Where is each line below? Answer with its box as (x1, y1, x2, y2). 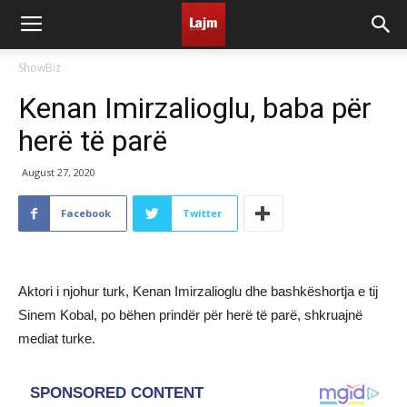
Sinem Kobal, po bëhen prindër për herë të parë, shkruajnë (18, 307, 362, 323)
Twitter (183, 206, 222, 220)
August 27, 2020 (22, 165, 95, 179)
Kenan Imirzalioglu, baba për (18, 91, 372, 125)
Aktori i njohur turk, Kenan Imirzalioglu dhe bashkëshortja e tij (18, 283, 378, 299)
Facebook (61, 206, 111, 220)
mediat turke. (18, 331, 95, 346)
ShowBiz (18, 60, 61, 75)
